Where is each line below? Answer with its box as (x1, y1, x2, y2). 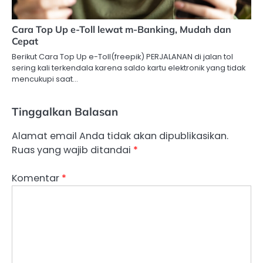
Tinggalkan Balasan (12, 104, 118, 119)
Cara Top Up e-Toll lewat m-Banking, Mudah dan (12, 23, 231, 35)
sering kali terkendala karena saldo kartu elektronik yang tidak (12, 62, 245, 73)
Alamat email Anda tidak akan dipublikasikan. (12, 129, 228, 143)
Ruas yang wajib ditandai (12, 143, 133, 157)
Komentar (12, 171, 62, 185)
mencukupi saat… (12, 73, 78, 85)
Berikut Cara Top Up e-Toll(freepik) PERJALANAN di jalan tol (12, 50, 233, 62)
